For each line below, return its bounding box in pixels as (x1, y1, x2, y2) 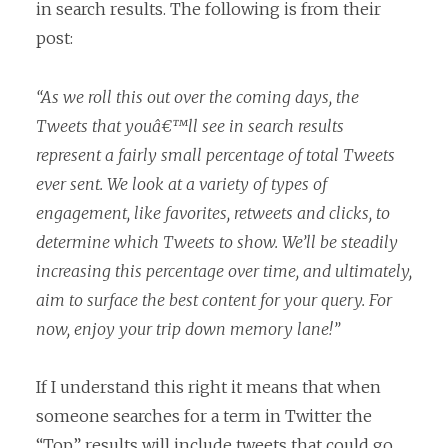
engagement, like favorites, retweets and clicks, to (36, 202, 390, 223)
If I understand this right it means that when (36, 377, 381, 398)
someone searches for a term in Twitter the (36, 406, 372, 427)
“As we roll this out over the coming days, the (36, 86, 359, 107)
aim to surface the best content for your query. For (36, 289, 392, 310)
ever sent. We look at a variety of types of (36, 173, 327, 194)
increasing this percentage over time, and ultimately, (36, 260, 412, 281)
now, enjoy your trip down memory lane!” (36, 318, 340, 339)
